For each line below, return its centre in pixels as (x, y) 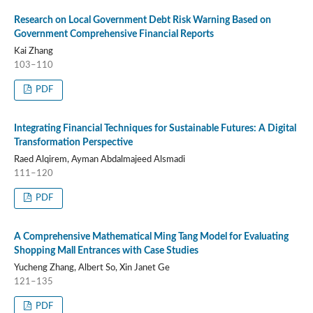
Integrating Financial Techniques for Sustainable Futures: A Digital (155, 128)
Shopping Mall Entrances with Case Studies (106, 250)
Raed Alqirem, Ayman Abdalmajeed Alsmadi (99, 159)
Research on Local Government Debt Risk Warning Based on (142, 20)
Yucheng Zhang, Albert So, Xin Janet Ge (92, 268)
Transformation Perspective (73, 142)
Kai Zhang (33, 51)
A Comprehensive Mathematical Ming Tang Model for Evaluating (151, 236)
